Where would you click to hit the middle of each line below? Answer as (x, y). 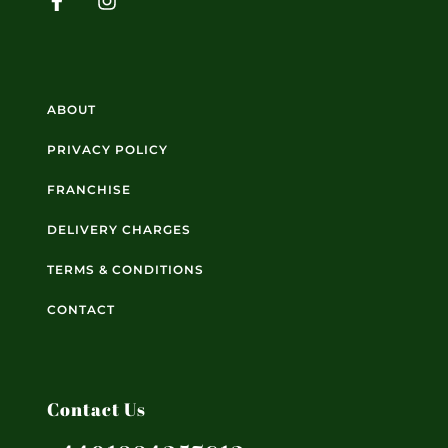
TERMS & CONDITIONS (125, 270)
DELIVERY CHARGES (119, 230)
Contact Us (96, 409)
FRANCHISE (89, 190)
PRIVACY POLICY (107, 150)
